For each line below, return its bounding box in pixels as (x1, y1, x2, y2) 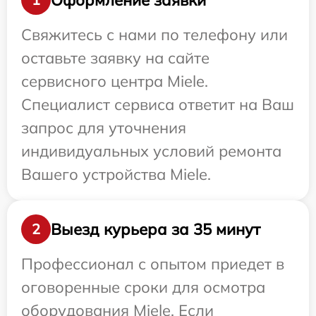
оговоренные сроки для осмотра (21, 277, 265, 298)
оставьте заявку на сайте (21, 48, 209, 68)
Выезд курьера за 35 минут (51, 219, 260, 239)
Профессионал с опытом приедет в (21, 254, 284, 274)
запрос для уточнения (21, 118, 186, 138)
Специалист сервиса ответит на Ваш (21, 95, 294, 115)
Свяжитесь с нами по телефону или (21, 25, 288, 45)
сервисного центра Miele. (21, 71, 208, 92)
